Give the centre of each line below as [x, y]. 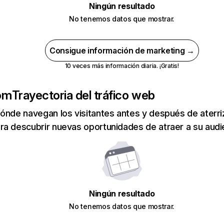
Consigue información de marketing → [122, 50]
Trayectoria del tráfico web [83, 95]
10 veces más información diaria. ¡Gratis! [122, 66]
